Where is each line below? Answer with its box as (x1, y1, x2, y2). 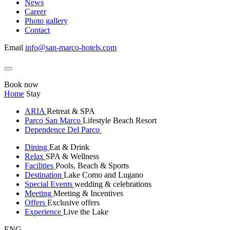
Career (25, 7, 46, 16)
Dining (25, 143, 49, 151)
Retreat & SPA (47, 107, 94, 116)
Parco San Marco (25, 116, 83, 125)
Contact (25, 26, 50, 34)
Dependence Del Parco (25, 125, 102, 134)
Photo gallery (25, 16, 68, 25)
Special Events (25, 180, 74, 188)
